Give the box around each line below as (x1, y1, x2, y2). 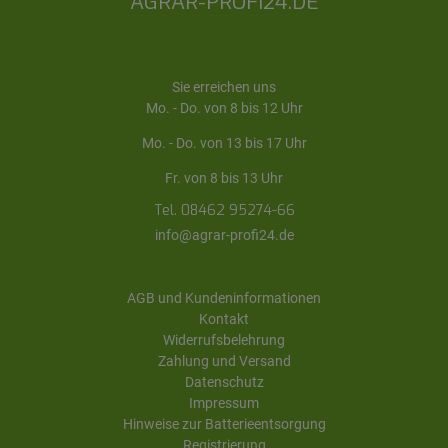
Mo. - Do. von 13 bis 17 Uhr (141, 134, 307, 151)
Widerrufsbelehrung (163, 331, 285, 348)
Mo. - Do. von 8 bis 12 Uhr (145, 99, 303, 116)
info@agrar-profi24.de (154, 226, 294, 243)
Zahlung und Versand (157, 352, 291, 369)
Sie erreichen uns (172, 78, 276, 95)
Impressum (189, 394, 259, 411)
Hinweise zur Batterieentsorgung (122, 415, 326, 432)
